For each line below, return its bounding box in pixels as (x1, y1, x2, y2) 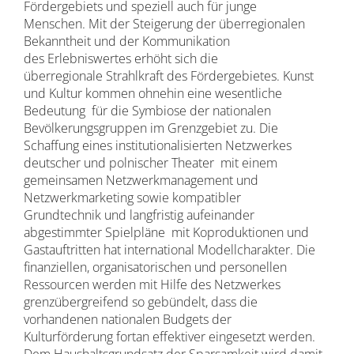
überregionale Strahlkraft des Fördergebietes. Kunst (23, 67, 314, 85)
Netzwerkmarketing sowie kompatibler (23, 189, 241, 206)
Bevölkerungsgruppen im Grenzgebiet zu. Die (23, 119, 278, 137)
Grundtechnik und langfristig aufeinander (23, 206, 254, 224)
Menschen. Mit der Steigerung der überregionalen (23, 15, 305, 32)
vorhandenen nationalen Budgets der (23, 311, 232, 328)
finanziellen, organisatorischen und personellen (23, 258, 287, 276)
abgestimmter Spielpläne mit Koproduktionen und (23, 224, 309, 241)
